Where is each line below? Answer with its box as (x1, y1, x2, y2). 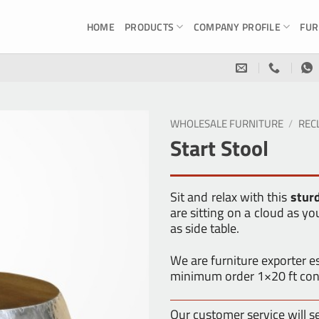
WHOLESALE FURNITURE (170, 115, 283, 132)
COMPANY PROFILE (193, 19, 281, 34)
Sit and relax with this (170, 187, 291, 206)
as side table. (170, 218, 239, 238)
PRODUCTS (124, 19, 174, 34)
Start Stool (170, 132, 268, 165)
